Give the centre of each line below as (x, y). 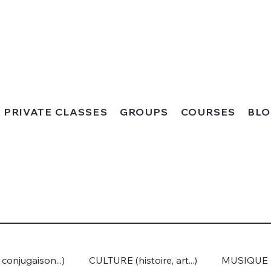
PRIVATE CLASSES (56, 112)
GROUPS (144, 112)
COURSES (208, 112)
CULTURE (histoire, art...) (143, 260)
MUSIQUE (245, 260)
